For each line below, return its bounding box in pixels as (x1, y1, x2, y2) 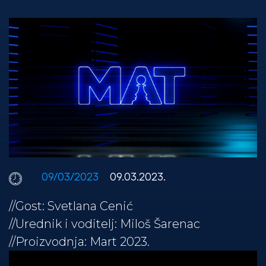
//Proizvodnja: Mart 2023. (9, 234, 150, 249)
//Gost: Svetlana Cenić (9, 198, 133, 213)
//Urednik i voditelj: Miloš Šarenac (9, 216, 200, 231)
